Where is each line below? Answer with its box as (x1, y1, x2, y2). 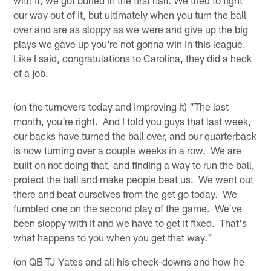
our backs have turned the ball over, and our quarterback (13, 129, 257, 142)
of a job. (13, 66, 49, 79)
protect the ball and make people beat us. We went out (13, 172, 254, 185)
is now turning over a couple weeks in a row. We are (13, 143, 242, 156)
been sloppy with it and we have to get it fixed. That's (13, 216, 247, 229)
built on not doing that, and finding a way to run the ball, (13, 158, 255, 171)
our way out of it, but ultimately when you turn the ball (13, 8, 247, 21)
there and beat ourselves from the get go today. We (13, 187, 238, 200)
